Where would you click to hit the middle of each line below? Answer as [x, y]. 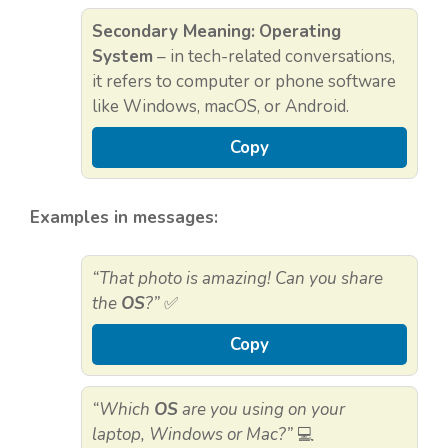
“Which [123, 410]
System [122, 57]
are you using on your [261, 410]
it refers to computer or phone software [244, 82]
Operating [300, 32]
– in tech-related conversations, [274, 57]
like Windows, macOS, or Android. [220, 107]
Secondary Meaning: [173, 32]
